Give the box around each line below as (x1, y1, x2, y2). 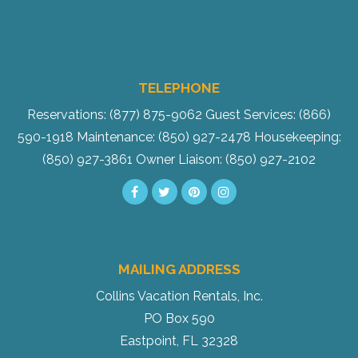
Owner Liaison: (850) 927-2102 (136, 152, 316, 168)
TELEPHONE (138, 80, 220, 97)
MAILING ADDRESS (117, 261, 241, 278)
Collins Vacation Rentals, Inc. (95, 288, 263, 304)
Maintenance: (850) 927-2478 (76, 129, 251, 145)
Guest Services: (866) (205, 107, 331, 123)
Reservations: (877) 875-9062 (27, 107, 202, 123)
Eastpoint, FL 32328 (120, 333, 238, 349)
